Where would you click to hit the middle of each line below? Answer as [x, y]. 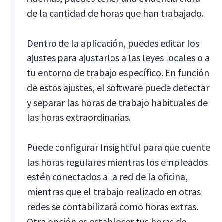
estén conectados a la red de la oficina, [108, 176]
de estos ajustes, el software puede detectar [118, 87]
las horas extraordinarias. [79, 117]
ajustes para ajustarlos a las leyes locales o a [118, 57]
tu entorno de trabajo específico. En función [118, 72]
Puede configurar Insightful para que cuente [119, 147]
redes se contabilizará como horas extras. [113, 206]
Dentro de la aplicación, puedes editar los [113, 43]
